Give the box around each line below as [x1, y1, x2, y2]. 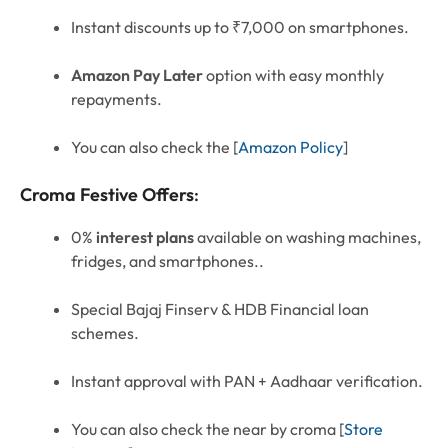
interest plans [96, 227, 194, 248]
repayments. [71, 88, 162, 109]
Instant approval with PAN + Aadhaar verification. [71, 371, 423, 392]
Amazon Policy [238, 136, 343, 157]
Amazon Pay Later [71, 64, 203, 85]
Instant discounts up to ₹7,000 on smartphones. [71, 16, 409, 37]
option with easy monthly [203, 64, 384, 85]
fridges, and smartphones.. [71, 251, 264, 272]
